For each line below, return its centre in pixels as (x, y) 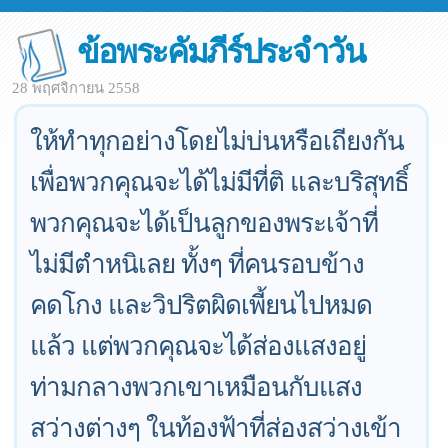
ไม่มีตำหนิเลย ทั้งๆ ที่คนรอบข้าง (197, 263)
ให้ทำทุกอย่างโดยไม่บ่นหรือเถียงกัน (217, 140)
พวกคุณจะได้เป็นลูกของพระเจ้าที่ (204, 222)
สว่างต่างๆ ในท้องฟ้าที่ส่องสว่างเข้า (216, 427)
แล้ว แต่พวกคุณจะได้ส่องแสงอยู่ (198, 345)
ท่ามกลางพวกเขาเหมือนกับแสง (196, 386)
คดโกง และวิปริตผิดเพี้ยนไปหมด (201, 304)
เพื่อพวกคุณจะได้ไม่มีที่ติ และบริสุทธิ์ (220, 181)
